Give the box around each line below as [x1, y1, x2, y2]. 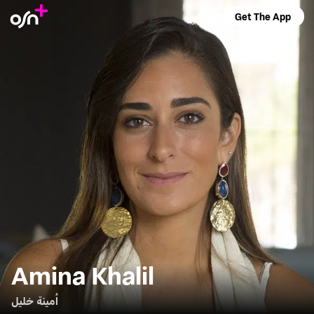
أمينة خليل [11, 292, 59, 308]
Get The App [235, 10, 292, 24]
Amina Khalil [11, 257, 155, 292]
